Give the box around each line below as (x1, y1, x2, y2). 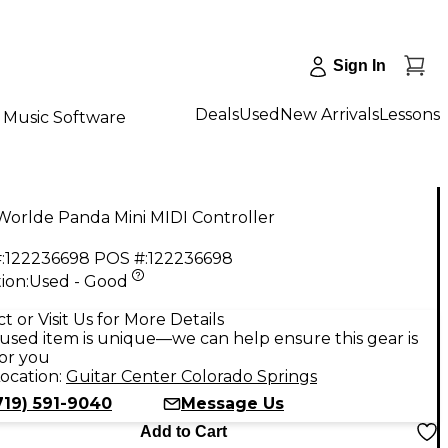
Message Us (181, 393, 284, 413)
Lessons (379, 104, 440, 124)
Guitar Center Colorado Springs (66, 366, 317, 386)
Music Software (3, 107, 126, 127)
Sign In (333, 57, 386, 74)
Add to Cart (139, 422, 227, 440)
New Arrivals (280, 104, 379, 124)
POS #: (94, 248, 148, 268)
